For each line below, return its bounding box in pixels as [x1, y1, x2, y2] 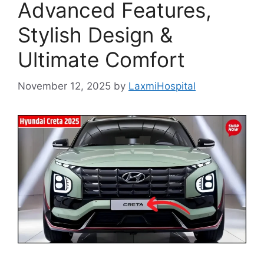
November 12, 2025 [18, 80, 111, 92]
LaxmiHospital [128, 80, 196, 92]
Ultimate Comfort [18, 47, 185, 72]
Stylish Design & [18, 22, 173, 47]
